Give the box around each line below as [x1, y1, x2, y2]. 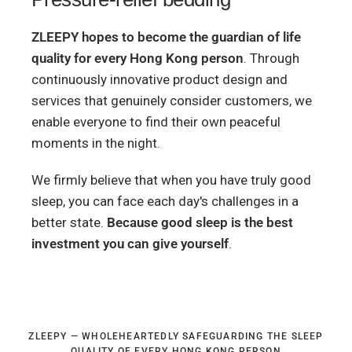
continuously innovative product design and [31, 71, 288, 87]
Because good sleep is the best [107, 214, 294, 230]
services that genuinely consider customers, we [31, 93, 313, 108]
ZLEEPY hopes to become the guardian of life [31, 29, 302, 45]
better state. [31, 214, 108, 230]
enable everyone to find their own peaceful [31, 114, 281, 130]
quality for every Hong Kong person [31, 50, 244, 66]
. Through [244, 50, 300, 66]
